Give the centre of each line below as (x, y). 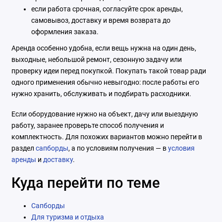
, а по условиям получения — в (118, 148)
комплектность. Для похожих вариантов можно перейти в (107, 137)
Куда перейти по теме (85, 183)
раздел (23, 148)
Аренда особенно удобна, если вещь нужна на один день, (104, 48)
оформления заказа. (65, 32)
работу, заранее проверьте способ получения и (87, 126)
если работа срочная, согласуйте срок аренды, (107, 9)
